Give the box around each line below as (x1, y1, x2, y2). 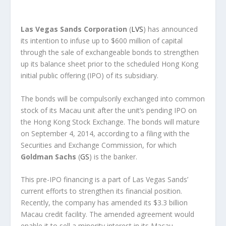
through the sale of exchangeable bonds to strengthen (20, 47, 199, 58)
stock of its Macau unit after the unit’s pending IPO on (20, 105, 197, 115)
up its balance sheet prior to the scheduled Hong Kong (20, 59, 198, 69)
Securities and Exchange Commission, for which (20, 140, 177, 150)
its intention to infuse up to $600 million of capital (20, 36, 183, 46)
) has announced (143, 24, 198, 34)
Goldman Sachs (20, 151, 76, 161)
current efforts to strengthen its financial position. (20, 186, 182, 196)
